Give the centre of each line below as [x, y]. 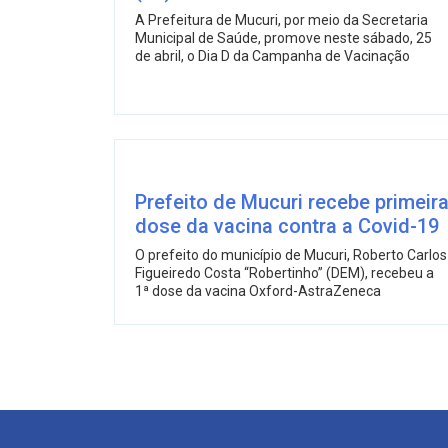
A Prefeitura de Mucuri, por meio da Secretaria [281, 19]
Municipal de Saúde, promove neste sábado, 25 [283, 37]
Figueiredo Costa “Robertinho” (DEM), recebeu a [284, 272]
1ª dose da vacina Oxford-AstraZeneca [258, 290]
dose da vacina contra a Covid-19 [287, 225]
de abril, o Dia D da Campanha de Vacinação [272, 55]
